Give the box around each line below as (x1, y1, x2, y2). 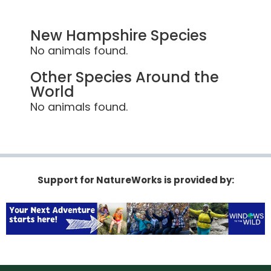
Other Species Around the (30, 67, 219, 88)
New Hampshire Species (30, 25, 207, 46)
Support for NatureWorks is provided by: (37, 174, 234, 187)
